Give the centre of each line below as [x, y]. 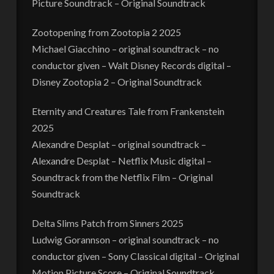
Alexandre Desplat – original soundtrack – [119, 144]
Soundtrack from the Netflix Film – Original [122, 177]
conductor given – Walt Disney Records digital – [131, 65]
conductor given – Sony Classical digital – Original [135, 256]
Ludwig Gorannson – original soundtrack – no [125, 239]
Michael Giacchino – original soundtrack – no [125, 48]
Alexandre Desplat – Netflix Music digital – [121, 160]
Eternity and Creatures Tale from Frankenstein [128, 111]
